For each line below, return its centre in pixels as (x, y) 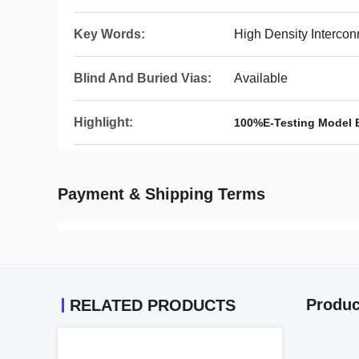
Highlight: (103, 122)
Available (261, 78)
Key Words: (109, 34)
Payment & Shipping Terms (161, 194)
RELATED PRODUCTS (153, 305)
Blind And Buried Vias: (143, 78)
